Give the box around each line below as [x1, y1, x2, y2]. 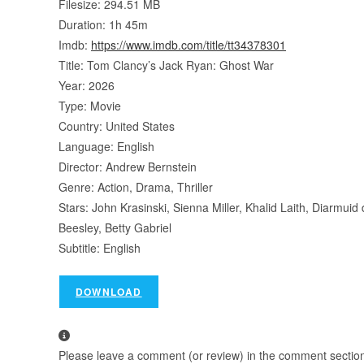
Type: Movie [58, 97, 121, 114]
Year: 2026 [58, 76, 115, 93]
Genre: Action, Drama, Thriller [58, 178, 213, 195]
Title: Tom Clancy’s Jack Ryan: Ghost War [58, 56, 274, 73]
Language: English [58, 137, 154, 154]
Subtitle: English [58, 239, 141, 256]
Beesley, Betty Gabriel [58, 219, 171, 236]
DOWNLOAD [76, 284, 142, 299]
